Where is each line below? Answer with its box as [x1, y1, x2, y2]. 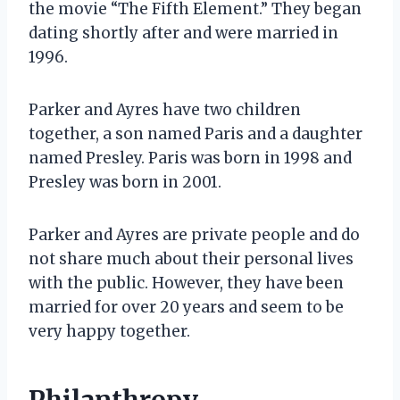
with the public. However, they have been [29, 272, 344, 293]
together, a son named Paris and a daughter [29, 123, 362, 144]
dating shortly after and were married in [29, 22, 338, 43]
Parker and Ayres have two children [29, 99, 301, 120]
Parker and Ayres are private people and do [29, 224, 360, 245]
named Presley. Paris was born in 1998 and [29, 147, 352, 168]
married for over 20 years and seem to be [29, 296, 344, 317]
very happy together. [29, 321, 190, 341]
